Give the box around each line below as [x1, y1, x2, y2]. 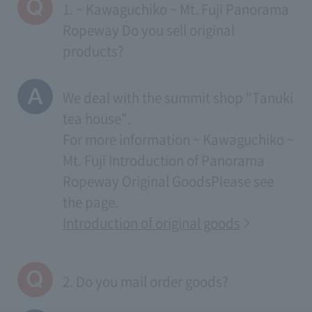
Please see [210, 171, 274, 192]
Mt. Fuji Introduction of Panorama [62, 150, 265, 171]
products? [62, 40, 124, 61]
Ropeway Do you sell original [62, 19, 235, 40]
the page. [62, 192, 118, 212]
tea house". [62, 109, 131, 129]
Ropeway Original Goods [62, 171, 211, 192]
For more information [62, 130, 193, 150]
